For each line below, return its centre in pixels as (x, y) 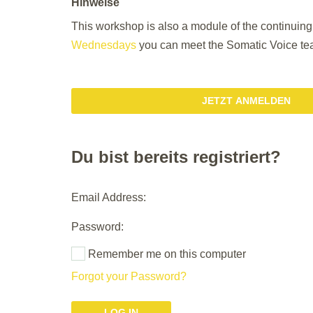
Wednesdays (104, 45)
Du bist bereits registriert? (176, 157)
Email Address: (109, 197)
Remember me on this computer (166, 254)
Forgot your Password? (129, 276)
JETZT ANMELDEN (246, 101)
